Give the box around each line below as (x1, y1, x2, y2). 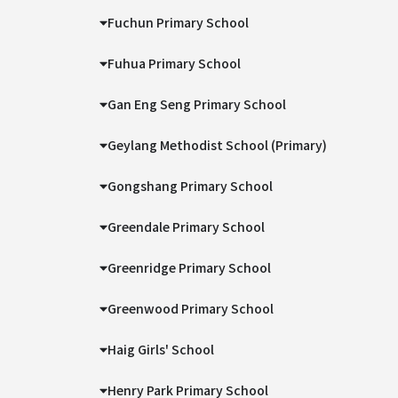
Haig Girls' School (107, 340, 215, 358)
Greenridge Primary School (107, 259, 272, 276)
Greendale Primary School (107, 218, 266, 235)
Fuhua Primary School (107, 54, 242, 72)
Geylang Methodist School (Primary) (107, 136, 328, 154)
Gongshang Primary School (107, 177, 274, 195)
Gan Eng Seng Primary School (107, 95, 287, 113)
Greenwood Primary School (107, 299, 275, 317)
